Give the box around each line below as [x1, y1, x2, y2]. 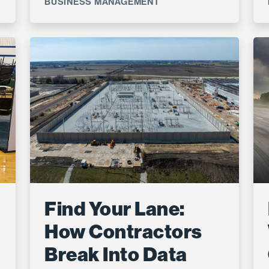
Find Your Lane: [44, 198, 185, 221]
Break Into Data [44, 243, 187, 267]
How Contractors [44, 220, 202, 244]
